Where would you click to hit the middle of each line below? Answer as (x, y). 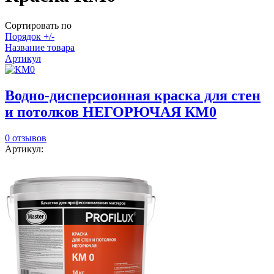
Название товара (40, 47)
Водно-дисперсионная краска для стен (133, 95)
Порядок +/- (30, 36)
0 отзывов (26, 138)
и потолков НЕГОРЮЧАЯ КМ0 (111, 112)
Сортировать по (38, 25)
